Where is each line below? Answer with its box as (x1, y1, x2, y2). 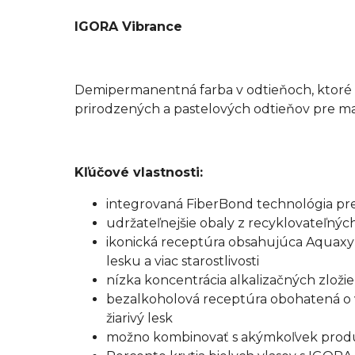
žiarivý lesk (106, 310, 174, 326)
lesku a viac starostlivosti (106, 253, 260, 269)
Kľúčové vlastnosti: (74, 164, 204, 180)
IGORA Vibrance (74, 18, 183, 34)
